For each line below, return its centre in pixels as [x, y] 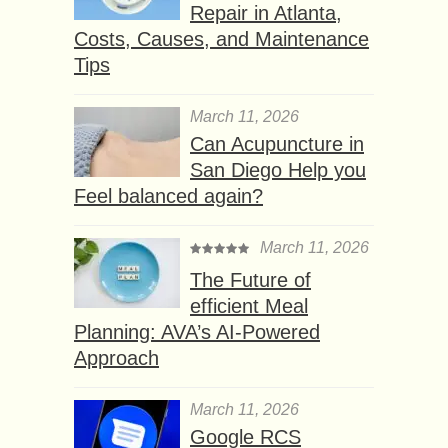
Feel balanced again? [168, 195]
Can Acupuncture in [277, 143]
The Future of [250, 279]
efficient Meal [249, 305]
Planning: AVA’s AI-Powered [197, 331]
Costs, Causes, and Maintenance [221, 38]
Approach [116, 357]
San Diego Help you [278, 169]
